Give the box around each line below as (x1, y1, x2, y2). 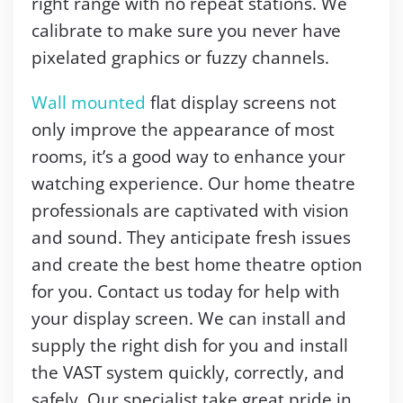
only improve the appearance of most (31, 118, 335, 141)
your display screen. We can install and (31, 307, 346, 330)
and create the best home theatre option (31, 253, 363, 276)
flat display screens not (146, 91, 336, 114)
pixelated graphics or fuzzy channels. (31, 46, 329, 69)
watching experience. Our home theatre (31, 172, 355, 195)
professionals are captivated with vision (31, 199, 349, 222)
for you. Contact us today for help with (31, 280, 340, 303)
